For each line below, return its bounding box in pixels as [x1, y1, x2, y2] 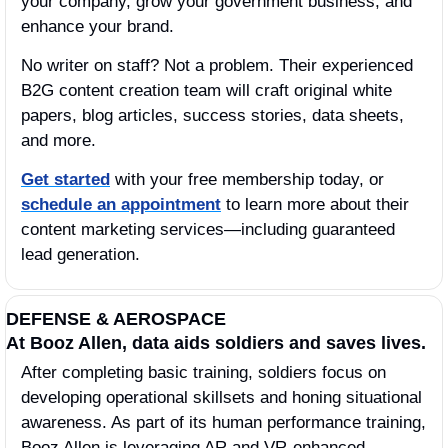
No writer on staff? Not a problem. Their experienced [21, 55, 413, 75]
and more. [21, 130, 96, 150]
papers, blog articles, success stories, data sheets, [21, 105, 404, 125]
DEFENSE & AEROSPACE [6, 308, 226, 329]
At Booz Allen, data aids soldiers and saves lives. [6, 332, 431, 353]
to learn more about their [221, 194, 409, 214]
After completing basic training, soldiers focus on [21, 362, 386, 382]
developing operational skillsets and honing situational [21, 387, 422, 407]
